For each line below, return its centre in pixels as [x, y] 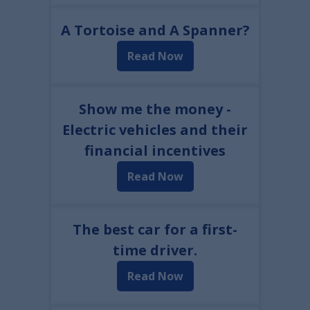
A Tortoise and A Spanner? [155, 30]
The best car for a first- [155, 229]
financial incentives [155, 151]
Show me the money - [155, 109]
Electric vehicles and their [155, 130]
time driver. [155, 250]
